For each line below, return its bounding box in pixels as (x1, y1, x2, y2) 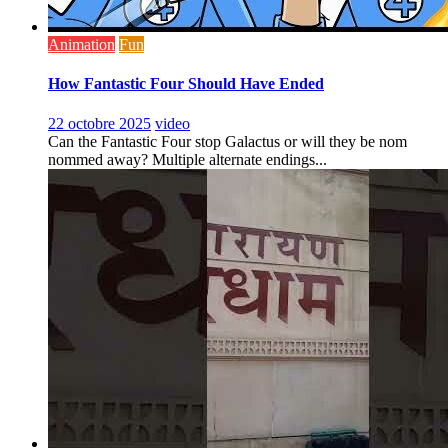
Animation (48, 36, 115, 54)
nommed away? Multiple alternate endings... (48, 150, 327, 168)
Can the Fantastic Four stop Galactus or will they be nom (48, 132, 407, 150)
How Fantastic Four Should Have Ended (48, 75, 324, 93)
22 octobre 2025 (48, 114, 151, 132)
